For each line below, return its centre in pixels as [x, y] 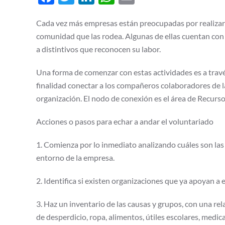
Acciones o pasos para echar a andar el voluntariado [125, 121]
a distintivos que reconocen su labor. [98, 49]
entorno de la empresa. [75, 157]
